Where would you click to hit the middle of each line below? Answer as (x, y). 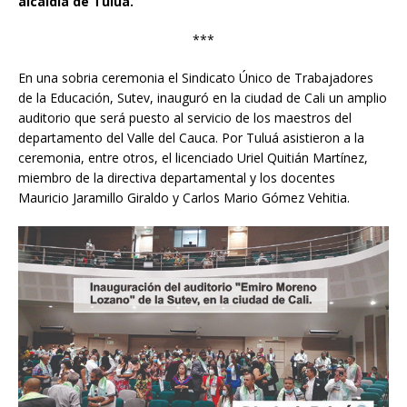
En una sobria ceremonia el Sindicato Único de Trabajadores (196, 77)
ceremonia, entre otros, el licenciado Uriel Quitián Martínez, (193, 157)
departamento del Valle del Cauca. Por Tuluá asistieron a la (191, 137)
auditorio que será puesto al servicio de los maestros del (185, 117)
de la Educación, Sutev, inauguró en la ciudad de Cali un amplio (203, 97)
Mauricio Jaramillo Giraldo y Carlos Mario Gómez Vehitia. (184, 197)
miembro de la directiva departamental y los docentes (177, 177)
